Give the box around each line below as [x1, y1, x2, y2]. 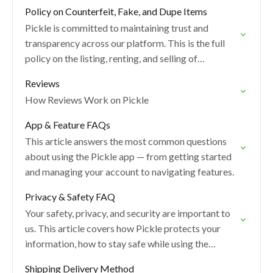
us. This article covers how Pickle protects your [25, 222, 221, 234]
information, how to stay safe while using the [25, 238, 208, 249]
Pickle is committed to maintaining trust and [25, 22, 208, 34]
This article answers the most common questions [25, 135, 227, 147]
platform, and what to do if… [25, 253, 143, 264]
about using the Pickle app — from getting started [25, 151, 232, 162]
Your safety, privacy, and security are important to [25, 207, 230, 219]
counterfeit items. [25, 68, 99, 79]
